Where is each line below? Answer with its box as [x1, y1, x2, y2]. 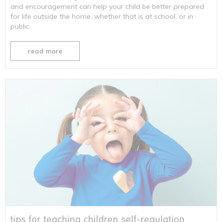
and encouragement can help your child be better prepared [10, 1, 204, 11]
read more [28, 47, 62, 55]
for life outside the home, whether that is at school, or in [10, 11, 193, 21]
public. [10, 21, 31, 31]
